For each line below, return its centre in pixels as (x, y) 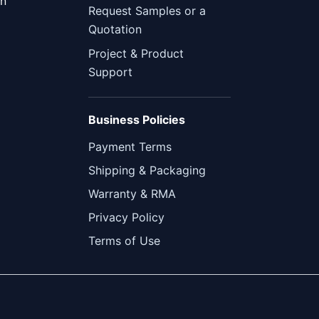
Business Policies (137, 120)
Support (110, 72)
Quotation (115, 29)
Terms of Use (124, 241)
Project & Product (136, 53)
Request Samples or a (147, 11)
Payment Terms (130, 147)
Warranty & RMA (132, 194)
